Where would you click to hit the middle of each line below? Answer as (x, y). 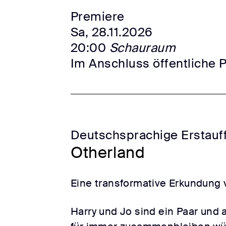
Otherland (108, 153)
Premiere (98, 17)
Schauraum (143, 48)
